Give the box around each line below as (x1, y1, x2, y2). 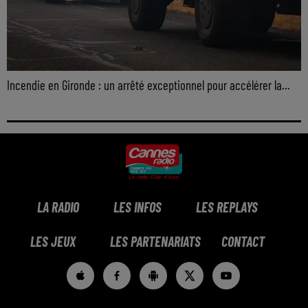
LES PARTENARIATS (109, 233, 201, 250)
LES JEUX (30, 233, 76, 250)
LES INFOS (113, 199, 162, 216)
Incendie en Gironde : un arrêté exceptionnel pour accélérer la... (7, 77, 290, 93)
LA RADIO (36, 199, 79, 216)
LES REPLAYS (195, 199, 258, 216)
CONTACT (221, 233, 265, 250)
